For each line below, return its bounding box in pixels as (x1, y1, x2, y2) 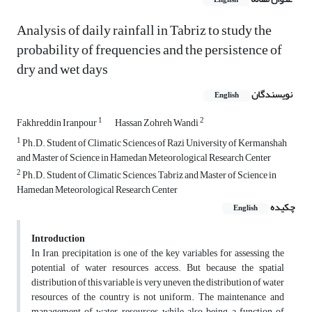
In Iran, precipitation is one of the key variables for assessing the (31, 244, 284, 263)
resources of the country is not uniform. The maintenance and (31, 288, 284, 307)
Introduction (31, 229, 85, 249)
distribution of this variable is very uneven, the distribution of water (31, 273, 284, 292)
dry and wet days (17, 56, 108, 84)
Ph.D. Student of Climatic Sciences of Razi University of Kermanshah (21, 134, 287, 153)
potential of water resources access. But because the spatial (31, 258, 284, 278)
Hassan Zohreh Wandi (115, 114, 200, 133)
